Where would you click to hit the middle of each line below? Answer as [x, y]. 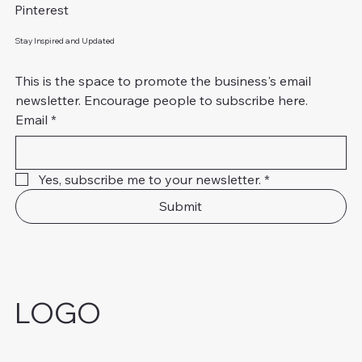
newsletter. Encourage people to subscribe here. [161, 100]
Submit [181, 206]
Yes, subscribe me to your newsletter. [149, 179]
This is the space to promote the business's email [163, 80]
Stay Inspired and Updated [64, 40]
